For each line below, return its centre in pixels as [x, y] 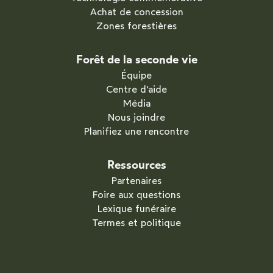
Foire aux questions [136, 194]
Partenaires [136, 180]
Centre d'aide [136, 89]
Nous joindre [136, 117]
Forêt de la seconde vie [136, 59]
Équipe [136, 75]
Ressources [136, 165]
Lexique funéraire [136, 208]
